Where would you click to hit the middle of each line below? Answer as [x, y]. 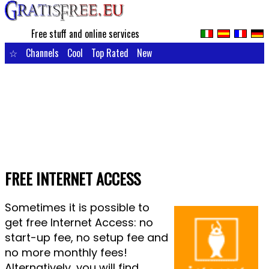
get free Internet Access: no [79, 222]
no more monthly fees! [66, 252]
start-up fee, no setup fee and [86, 237]
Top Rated [110, 53]
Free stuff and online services [86, 34]
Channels [42, 53]
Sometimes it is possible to [77, 207]
